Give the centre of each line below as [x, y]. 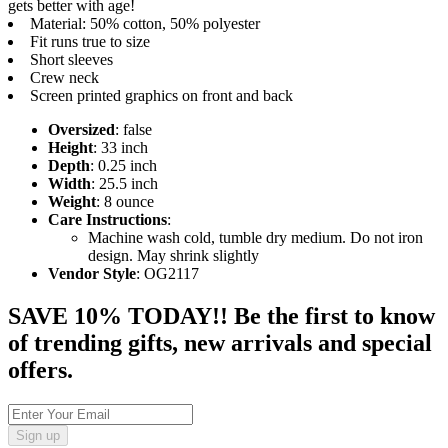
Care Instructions [107, 220]
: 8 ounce [125, 202]
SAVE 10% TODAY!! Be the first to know [221, 316]
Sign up [38, 436]
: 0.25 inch [123, 166]
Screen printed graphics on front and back [161, 96]
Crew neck [64, 78]
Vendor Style [92, 274]
